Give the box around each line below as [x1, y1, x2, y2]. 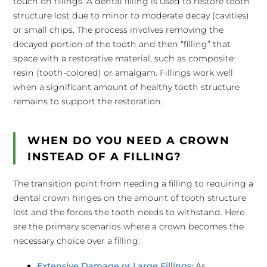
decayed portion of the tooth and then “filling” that [13, 39, 231, 49]
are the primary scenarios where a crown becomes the [13, 221, 244, 232]
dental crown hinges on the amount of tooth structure [13, 193, 247, 203]
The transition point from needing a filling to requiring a [13, 178, 254, 189]
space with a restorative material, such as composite [13, 53, 234, 64]
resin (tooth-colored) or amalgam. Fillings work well [13, 67, 234, 78]
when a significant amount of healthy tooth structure [13, 82, 240, 92]
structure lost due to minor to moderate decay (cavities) [13, 10, 250, 21]
